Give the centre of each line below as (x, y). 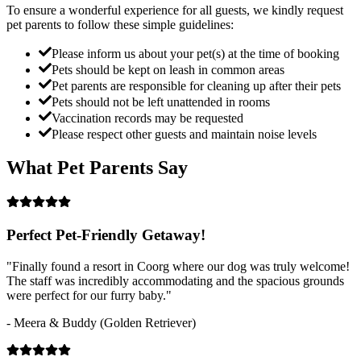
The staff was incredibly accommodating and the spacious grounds (175, 280)
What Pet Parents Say (97, 168)
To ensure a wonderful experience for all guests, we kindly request (175, 10)
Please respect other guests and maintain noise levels (184, 134)
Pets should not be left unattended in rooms (161, 102)
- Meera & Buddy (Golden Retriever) (101, 322)
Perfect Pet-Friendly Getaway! (106, 235)
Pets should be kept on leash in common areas (168, 69)
